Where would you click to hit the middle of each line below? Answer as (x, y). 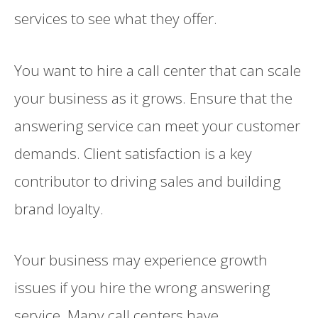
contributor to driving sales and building (148, 181)
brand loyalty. (59, 208)
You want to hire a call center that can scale (158, 70)
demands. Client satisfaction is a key (133, 153)
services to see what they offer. (116, 19)
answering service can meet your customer (157, 125)
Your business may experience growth (141, 259)
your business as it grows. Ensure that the (153, 98)
